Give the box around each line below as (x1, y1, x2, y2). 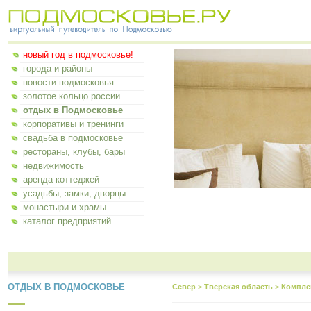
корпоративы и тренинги (23, 119, 124, 129)
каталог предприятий (23, 216, 111, 226)
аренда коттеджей (23, 174, 99, 185)
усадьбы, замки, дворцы (23, 188, 126, 199)
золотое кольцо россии (23, 91, 120, 101)
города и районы (23, 63, 92, 74)
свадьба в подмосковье (23, 133, 123, 143)
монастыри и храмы (23, 202, 106, 212)
